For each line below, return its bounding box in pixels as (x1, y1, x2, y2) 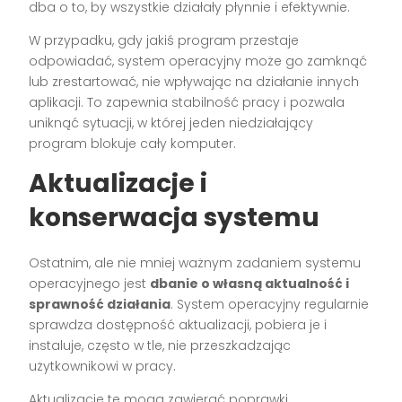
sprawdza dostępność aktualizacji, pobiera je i (29, 316, 328, 335)
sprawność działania (29, 295, 171, 314)
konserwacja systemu (29, 200, 320, 236)
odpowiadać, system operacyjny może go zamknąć (29, 52, 368, 71)
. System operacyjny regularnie (170, 295, 370, 314)
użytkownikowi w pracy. (29, 357, 177, 376)
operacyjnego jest (29, 275, 151, 293)
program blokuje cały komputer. (29, 135, 237, 153)
